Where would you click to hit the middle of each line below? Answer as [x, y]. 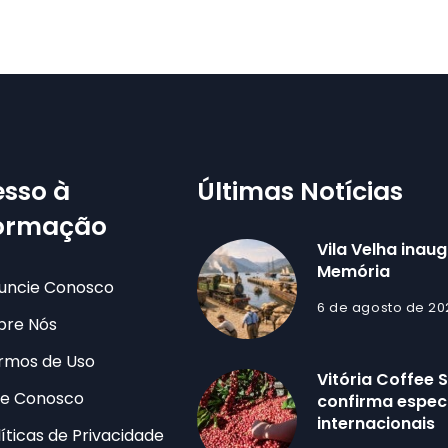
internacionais [376, 423]
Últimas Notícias [300, 191]
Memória [354, 271]
